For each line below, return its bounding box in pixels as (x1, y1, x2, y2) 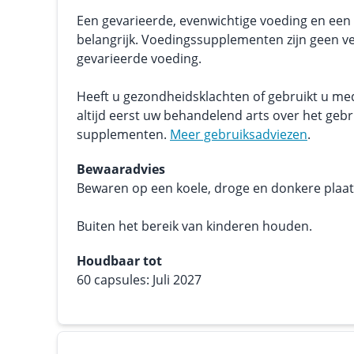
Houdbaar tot (77, 252, 162, 269)
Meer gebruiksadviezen (170, 126, 307, 143)
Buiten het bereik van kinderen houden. (77, 217, 312, 235)
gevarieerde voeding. (77, 50, 201, 67)
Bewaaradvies (77, 160, 165, 178)
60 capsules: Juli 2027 (77, 271, 201, 288)
